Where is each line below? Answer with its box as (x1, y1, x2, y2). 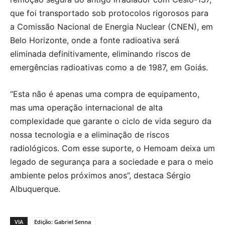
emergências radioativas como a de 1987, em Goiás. (10, 62, 208, 72)
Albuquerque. (10, 184, 60, 194)
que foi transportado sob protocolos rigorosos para (10, 8, 208, 18)
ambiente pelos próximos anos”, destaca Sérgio (10, 170, 191, 180)
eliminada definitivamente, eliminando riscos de (10, 49, 190, 59)
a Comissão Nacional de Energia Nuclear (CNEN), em (10, 22, 213, 32)
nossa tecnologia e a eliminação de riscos (10, 130, 169, 140)
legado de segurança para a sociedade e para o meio (10, 157, 213, 167)
